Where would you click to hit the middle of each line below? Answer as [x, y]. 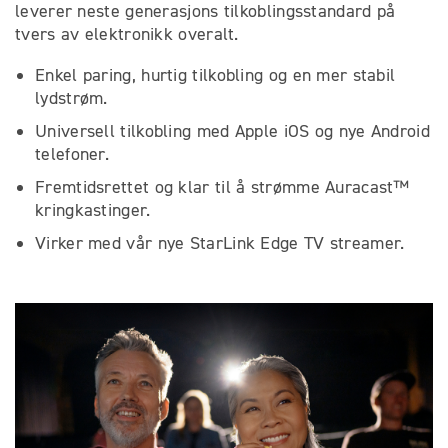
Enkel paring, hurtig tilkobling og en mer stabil [215, 74]
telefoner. [72, 153]
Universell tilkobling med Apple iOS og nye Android [232, 130]
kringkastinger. [93, 209]
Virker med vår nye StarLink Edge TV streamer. [220, 242]
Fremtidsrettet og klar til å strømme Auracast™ [222, 186]
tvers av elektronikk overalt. [127, 33]
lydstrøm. [71, 97]
